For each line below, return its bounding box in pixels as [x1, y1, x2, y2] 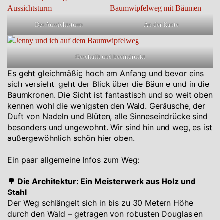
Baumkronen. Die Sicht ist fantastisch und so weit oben [7, 90, 213, 100]
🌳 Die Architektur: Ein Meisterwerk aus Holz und [7, 176, 195, 186]
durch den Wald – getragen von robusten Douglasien [7, 209, 203, 219]
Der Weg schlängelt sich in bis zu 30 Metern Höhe [7, 198, 193, 208]
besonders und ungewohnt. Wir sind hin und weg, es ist [7, 122, 212, 132]
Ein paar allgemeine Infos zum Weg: [7, 155, 139, 165]
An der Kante [144, 21, 179, 28]
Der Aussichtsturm [34, 21, 83, 28]
